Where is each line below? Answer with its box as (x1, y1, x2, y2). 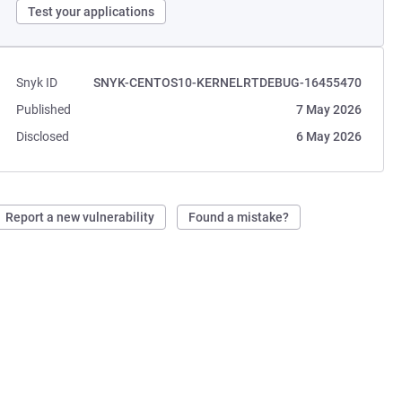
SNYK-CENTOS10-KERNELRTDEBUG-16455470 (92, 75, 362, 90)
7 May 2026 (295, 102, 362, 117)
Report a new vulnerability (5, 210, 155, 224)
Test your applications (28, 4, 155, 19)
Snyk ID (16, 75, 58, 90)
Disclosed (16, 129, 70, 144)
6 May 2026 (295, 129, 362, 144)
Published (16, 102, 72, 117)
